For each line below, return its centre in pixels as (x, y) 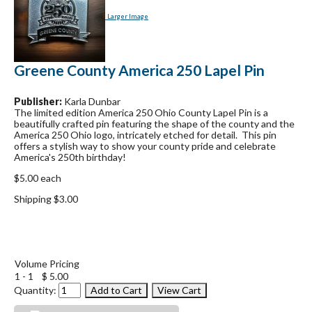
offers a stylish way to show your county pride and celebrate (145, 146)
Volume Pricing (47, 264)
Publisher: (38, 102)
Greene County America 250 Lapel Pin (139, 70)
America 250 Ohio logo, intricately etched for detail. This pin (145, 135)
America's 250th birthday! (71, 157)
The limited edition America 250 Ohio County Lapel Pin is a (141, 113)
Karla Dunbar (91, 102)
